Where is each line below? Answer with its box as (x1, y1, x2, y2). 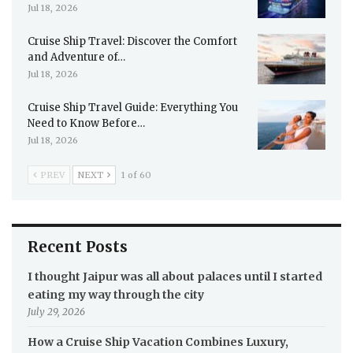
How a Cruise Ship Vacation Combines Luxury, (28, 335, 288, 350)
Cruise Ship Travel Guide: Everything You (28, 100, 238, 114)
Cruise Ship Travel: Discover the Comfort (28, 35, 237, 49)
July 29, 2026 (28, 306, 85, 318)
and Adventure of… (28, 50, 125, 65)
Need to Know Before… (28, 116, 145, 130)
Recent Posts (28, 237, 128, 257)
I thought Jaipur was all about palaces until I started (28, 269, 322, 284)
